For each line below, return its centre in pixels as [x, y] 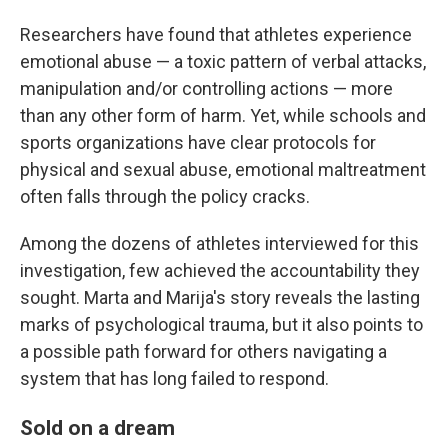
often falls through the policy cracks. [165, 196]
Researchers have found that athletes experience [216, 34]
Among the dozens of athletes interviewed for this [219, 243]
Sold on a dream [97, 427]
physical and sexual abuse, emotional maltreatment [223, 169]
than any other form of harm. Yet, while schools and [223, 115]
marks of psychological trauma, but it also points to [221, 324]
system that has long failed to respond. [174, 378]
